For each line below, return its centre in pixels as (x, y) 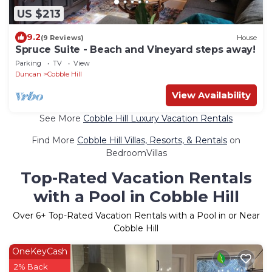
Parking (28, 63)
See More (61, 119)
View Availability (211, 95)
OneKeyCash (40, 252)
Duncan (28, 74)
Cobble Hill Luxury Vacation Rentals (158, 119)
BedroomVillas (136, 153)
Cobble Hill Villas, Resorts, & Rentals (152, 141)
